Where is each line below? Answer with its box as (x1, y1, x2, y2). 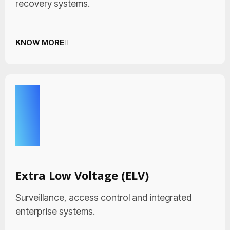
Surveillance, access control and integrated (15, 192, 191, 203)
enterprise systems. (15, 206, 95, 217)
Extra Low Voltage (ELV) (15, 167, 149, 183)
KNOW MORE (15, 38, 64, 47)
